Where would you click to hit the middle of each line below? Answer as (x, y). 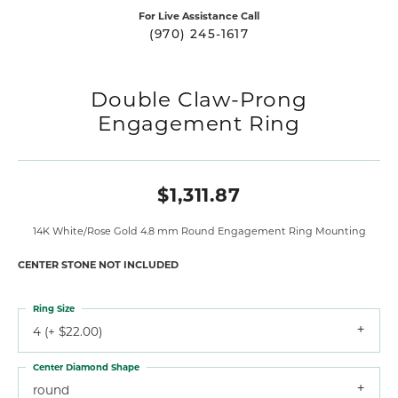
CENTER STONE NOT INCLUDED (98, 264)
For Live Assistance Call (199, 15)
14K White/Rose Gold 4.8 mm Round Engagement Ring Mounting (199, 230)
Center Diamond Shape (86, 366)
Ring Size (54, 308)
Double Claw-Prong (199, 98)
